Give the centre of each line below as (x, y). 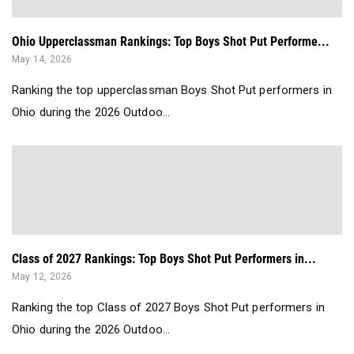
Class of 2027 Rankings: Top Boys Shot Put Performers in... (164, 259)
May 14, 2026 (42, 60)
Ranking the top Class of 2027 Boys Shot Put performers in (168, 308)
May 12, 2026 (42, 277)
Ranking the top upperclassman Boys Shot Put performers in (172, 90)
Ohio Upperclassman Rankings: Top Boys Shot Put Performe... (171, 42)
